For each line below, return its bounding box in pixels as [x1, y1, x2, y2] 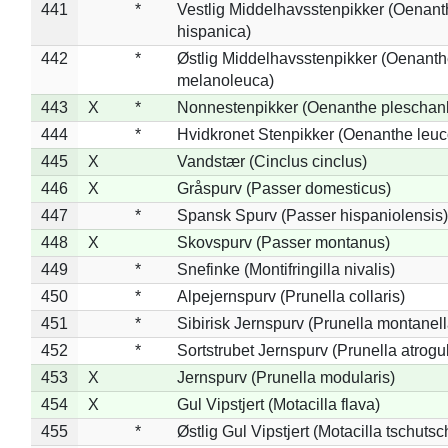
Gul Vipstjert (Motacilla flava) [176, 395, 380, 413]
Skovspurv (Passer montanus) [176, 233, 390, 251]
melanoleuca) [176, 71, 274, 89]
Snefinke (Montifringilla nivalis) [176, 260, 395, 278]
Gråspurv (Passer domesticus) [176, 179, 391, 197]
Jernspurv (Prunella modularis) [176, 368, 395, 386]
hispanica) [176, 22, 251, 40]
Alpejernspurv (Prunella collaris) [176, 287, 405, 305]
